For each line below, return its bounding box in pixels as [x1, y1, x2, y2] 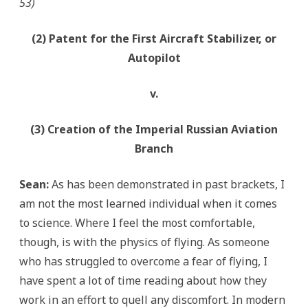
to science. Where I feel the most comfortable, [19, 214, 255, 230]
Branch [135, 140, 173, 156]
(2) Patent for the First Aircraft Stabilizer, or [32, 30, 276, 46]
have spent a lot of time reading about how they [19, 272, 267, 288]
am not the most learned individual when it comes [19, 195, 277, 211]
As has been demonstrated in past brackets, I [52, 176, 285, 192]
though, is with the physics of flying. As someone [19, 234, 269, 250]
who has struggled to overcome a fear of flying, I [19, 253, 267, 269]
